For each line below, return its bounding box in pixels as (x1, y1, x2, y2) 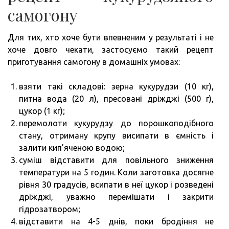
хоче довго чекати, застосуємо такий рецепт (8, 44, 214, 54)
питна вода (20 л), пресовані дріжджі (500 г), (19, 94, 214, 103)
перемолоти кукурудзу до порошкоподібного (19, 118, 214, 128)
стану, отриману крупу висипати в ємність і (19, 130, 214, 140)
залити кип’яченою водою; (19, 143, 125, 152)
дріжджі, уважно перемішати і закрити (19, 192, 214, 201)
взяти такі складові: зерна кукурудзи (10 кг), (19, 81, 214, 91)
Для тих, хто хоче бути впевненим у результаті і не (8, 32, 214, 42)
